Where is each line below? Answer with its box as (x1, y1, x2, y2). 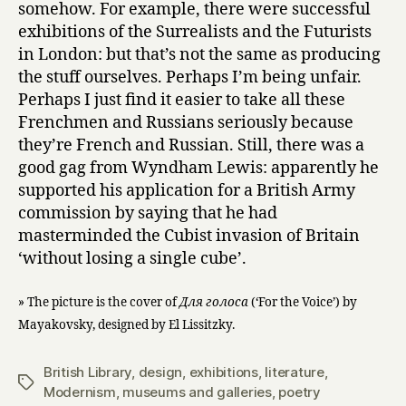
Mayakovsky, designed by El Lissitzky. (18, 317, 235, 333)
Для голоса (179, 295, 248, 310)
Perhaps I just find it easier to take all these (18, 89, 345, 111)
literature (265, 363, 324, 381)
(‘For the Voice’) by (248, 295, 357, 310)
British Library (43, 363, 132, 381)
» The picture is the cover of (18, 295, 179, 310)
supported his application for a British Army (18, 179, 355, 201)
